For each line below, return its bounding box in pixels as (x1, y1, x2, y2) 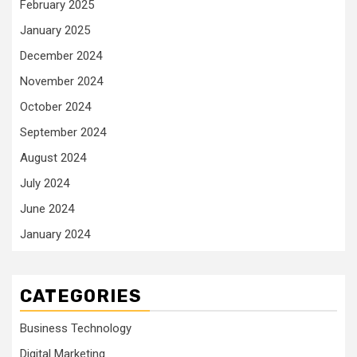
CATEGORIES (20, 285, 142, 307)
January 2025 (20, 23, 90, 37)
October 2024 (20, 100, 91, 114)
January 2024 (20, 227, 90, 241)
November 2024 (20, 74, 103, 88)
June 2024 (20, 202, 74, 216)
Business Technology (20, 321, 131, 335)
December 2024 (20, 49, 102, 63)
